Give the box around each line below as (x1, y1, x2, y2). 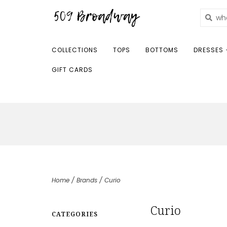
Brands (77, 176, 97, 184)
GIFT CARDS (52, 65, 93, 74)
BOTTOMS (145, 46, 178, 54)
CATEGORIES (52, 210, 98, 218)
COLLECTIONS (52, 46, 98, 54)
